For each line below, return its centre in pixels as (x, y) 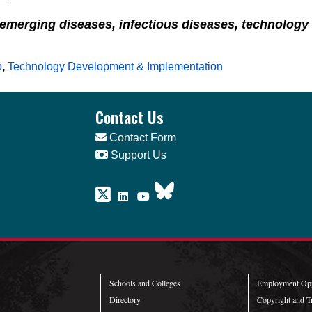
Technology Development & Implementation (116, 67)
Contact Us (130, 117)
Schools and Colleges (145, 282)
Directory (125, 299)
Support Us (138, 155)
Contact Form (142, 138)
